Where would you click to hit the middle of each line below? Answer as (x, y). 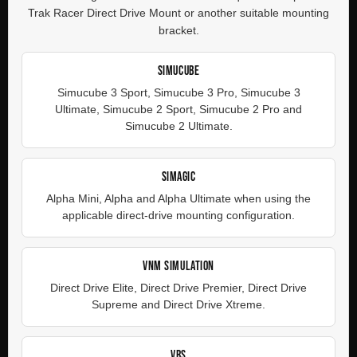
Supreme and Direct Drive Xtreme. (178, 304)
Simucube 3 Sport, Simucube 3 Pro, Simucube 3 (178, 92)
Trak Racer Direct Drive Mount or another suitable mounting (178, 12)
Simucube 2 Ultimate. (178, 126)
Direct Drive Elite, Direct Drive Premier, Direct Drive (178, 288)
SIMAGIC (178, 177)
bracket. (178, 30)
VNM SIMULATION (178, 266)
